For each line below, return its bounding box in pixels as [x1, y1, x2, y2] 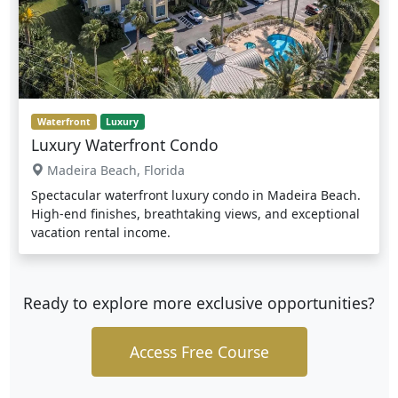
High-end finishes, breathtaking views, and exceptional [31, 204, 360, 222]
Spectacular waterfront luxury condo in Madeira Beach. [31, 186, 361, 203]
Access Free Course [129, 340, 269, 362]
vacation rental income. [31, 223, 171, 241]
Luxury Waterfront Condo [31, 133, 219, 155]
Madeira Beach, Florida [44, 161, 185, 179]
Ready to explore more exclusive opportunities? [23, 291, 375, 314]
